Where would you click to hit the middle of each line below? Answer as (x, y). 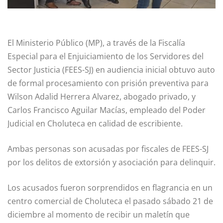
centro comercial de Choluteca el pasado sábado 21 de (110, 201)
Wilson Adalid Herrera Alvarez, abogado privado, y (102, 96)
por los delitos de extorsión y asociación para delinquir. (111, 162)
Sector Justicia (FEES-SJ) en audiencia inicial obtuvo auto (111, 69)
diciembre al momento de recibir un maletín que (99, 214)
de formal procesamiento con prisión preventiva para (108, 83)
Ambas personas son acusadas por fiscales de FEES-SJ (108, 149)
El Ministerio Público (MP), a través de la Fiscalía (96, 43)
